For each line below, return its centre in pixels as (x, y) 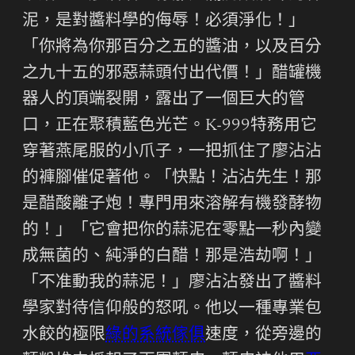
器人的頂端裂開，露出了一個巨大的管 (164, 100)
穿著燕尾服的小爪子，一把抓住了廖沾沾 (172, 152)
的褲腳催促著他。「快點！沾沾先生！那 (172, 178)
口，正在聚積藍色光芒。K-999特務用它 (170, 126)
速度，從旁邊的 (263, 335)
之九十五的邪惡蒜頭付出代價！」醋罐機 (172, 74)
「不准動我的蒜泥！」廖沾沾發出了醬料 (172, 283)
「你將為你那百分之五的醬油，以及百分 (172, 48)
